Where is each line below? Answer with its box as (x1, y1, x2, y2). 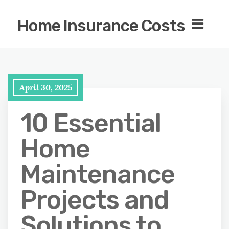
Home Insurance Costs (17, 16, 185, 35)
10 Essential (20, 108, 161, 139)
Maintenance (20, 159, 175, 190)
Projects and (20, 185, 169, 215)
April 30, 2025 (19, 82, 72, 93)
